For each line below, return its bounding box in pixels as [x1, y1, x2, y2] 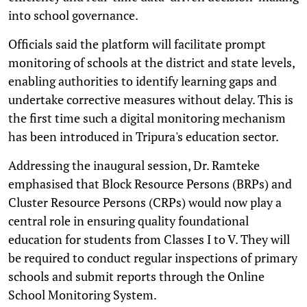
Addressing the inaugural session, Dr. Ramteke [8, 156, 260, 173]
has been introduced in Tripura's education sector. [8, 127, 279, 145]
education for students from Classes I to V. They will [8, 230, 290, 247]
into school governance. [8, 6, 138, 23]
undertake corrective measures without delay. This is [8, 90, 293, 108]
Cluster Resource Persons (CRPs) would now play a [8, 193, 282, 210]
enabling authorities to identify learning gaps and [8, 72, 277, 89]
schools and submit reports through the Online [8, 267, 265, 284]
